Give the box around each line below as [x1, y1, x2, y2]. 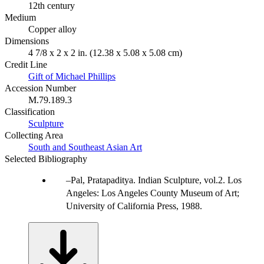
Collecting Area [5, 130, 63, 140]
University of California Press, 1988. [66, 200, 202, 211]
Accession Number [5, 82, 76, 93]
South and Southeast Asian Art [28, 141, 142, 152]
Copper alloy [28, 24, 77, 34]
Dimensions [5, 35, 49, 46]
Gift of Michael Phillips [28, 71, 115, 81]
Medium [5, 12, 36, 22]
